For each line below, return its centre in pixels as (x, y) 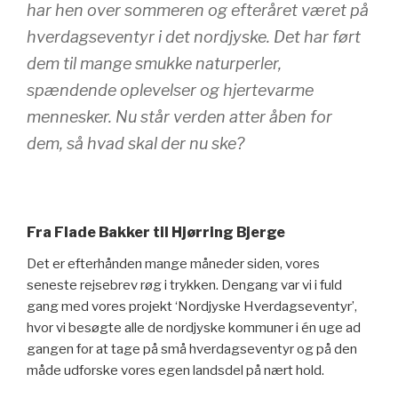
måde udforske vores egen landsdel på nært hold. (175, 370)
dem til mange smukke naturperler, (154, 64)
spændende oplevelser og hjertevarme (170, 91)
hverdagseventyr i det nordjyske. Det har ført (194, 37)
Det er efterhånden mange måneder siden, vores (173, 263)
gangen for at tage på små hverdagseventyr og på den (192, 349)
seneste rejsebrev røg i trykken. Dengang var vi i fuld (184, 285)
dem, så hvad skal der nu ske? (135, 144)
